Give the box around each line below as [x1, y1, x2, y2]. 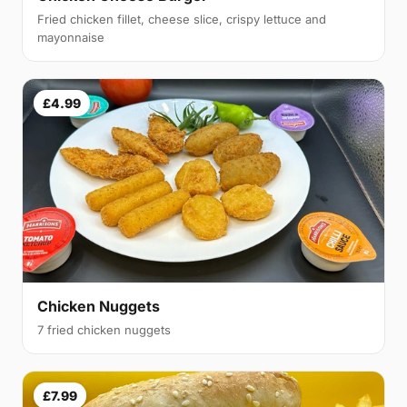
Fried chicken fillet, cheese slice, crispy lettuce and [37, 11, 326, 26]
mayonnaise [37, 29, 104, 45]
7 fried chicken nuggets [37, 323, 171, 338]
